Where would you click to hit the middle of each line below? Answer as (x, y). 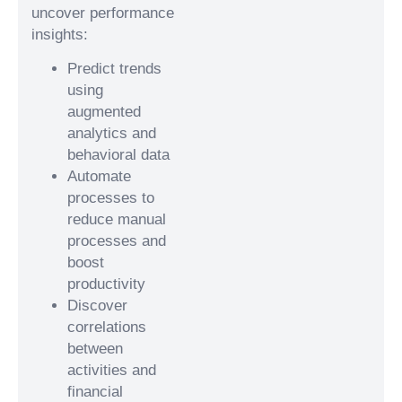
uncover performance (103, 13)
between (95, 348)
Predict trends (114, 68)
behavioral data (118, 154)
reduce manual (117, 219)
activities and (112, 370)
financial (95, 391)
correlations (107, 327)
